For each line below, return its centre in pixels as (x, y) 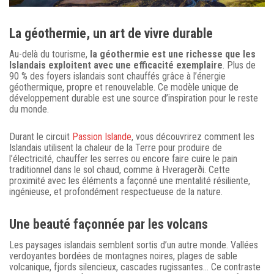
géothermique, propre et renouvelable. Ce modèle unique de (124, 87)
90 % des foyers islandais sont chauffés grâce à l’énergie (117, 76)
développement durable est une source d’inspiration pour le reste (134, 98)
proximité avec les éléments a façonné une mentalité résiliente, (130, 180)
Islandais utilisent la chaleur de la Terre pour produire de (116, 147)
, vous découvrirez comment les (193, 136)
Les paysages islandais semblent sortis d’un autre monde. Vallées (134, 245)
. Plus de (239, 65)
